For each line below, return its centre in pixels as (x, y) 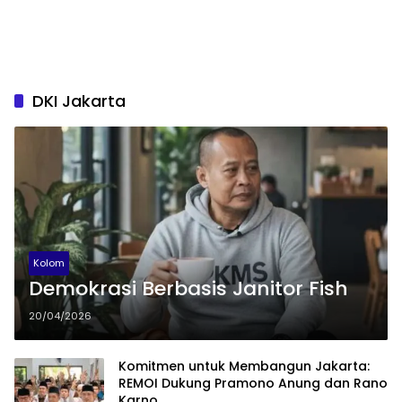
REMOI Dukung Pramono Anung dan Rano (253, 384)
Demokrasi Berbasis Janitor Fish (188, 288)
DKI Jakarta (79, 101)
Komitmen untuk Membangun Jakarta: (244, 367)
